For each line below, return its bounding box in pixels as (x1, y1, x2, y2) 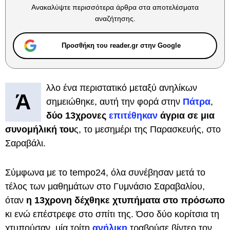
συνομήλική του (5, 124, 74, 135)
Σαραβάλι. (5, 138, 46, 148)
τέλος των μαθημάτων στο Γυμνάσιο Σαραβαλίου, (5, 181, 205, 191)
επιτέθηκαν (109, 110, 160, 121)
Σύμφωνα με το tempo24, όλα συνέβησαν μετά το (5, 167, 205, 178)
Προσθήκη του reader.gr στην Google (62, 42, 181, 49)
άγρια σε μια (160, 110, 215, 121)
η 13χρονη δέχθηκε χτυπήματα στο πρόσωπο (24, 195, 225, 205)
